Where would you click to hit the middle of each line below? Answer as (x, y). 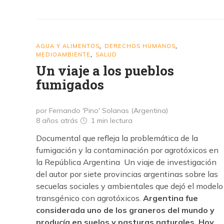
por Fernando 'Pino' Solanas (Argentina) (102, 110)
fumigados (70, 84)
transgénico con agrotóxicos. (89, 198)
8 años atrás (58, 120)
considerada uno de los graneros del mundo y (125, 210)
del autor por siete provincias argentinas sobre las (127, 174)
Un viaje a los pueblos (105, 70)
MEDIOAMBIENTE (63, 54)
